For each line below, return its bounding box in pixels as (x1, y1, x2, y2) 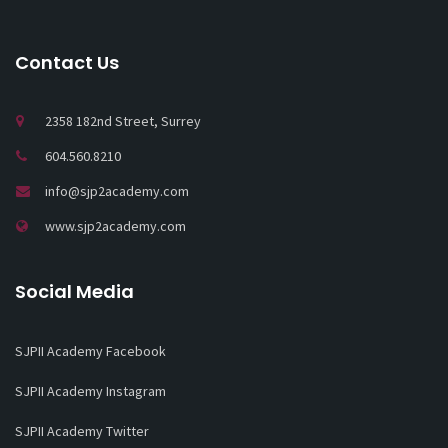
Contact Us (15, 49, 119, 75)
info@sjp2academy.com (45, 181, 189, 200)
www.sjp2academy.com (45, 216, 186, 235)
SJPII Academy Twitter (15, 421, 149, 440)
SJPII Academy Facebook (15, 341, 166, 360)
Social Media (15, 278, 134, 304)
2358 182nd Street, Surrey (45, 111, 201, 130)
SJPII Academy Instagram (15, 381, 166, 400)
